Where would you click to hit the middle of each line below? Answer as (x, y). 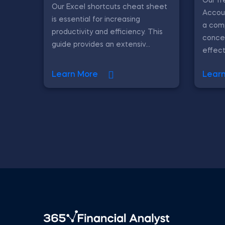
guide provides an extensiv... (101, 44)
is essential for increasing (96, 19)
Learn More (75, 75)
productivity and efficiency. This (107, 32)
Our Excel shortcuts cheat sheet (109, 7)
